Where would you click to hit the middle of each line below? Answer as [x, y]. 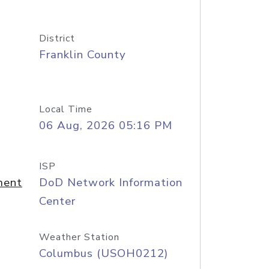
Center [57, 201]
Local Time [65, 109]
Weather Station [79, 237]
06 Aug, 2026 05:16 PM [105, 125]
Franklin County [82, 55]
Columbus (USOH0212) [103, 253]
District [57, 38]
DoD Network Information [110, 183]
